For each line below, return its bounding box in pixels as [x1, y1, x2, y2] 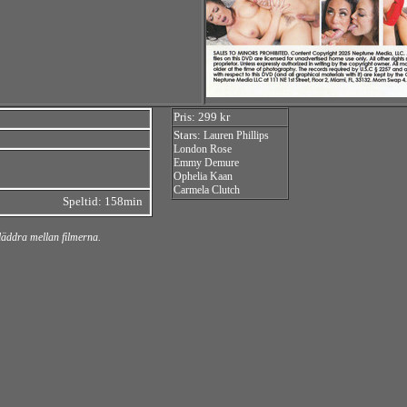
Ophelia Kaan [174, 170, 233, 183]
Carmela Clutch [174, 184, 240, 196]
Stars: [174, 128, 203, 142]
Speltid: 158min [63, 194, 143, 208]
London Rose [174, 143, 232, 155]
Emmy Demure [174, 156, 239, 169]
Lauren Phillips [203, 129, 269, 142]
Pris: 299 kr [174, 110, 230, 124]
